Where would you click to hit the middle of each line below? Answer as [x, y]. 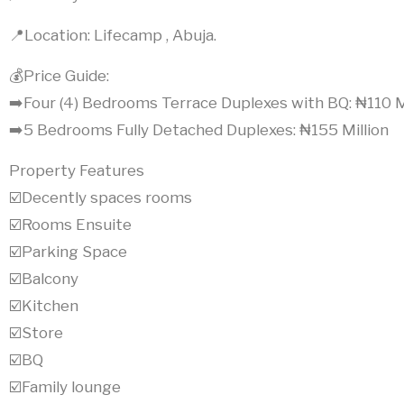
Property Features [77, 170]
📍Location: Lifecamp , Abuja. [113, 35]
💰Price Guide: [59, 76]
